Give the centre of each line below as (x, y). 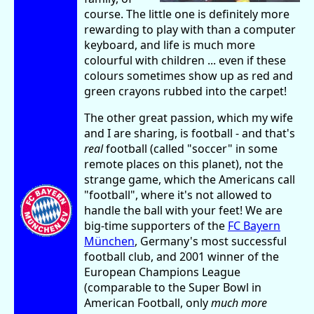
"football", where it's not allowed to (178, 194)
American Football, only (148, 302)
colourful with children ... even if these (185, 60)
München (109, 241)
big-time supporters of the (156, 225)
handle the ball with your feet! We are (183, 210)
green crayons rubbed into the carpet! (185, 91)
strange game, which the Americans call (190, 179)
